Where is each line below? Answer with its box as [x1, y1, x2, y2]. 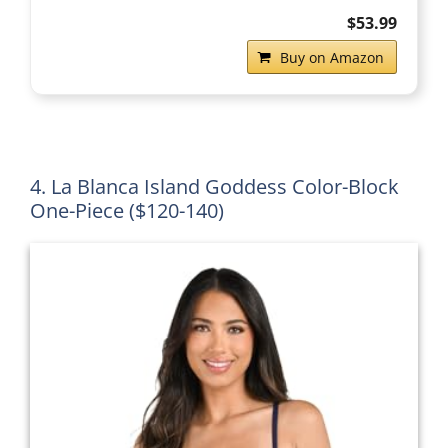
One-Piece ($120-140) [30, 197, 224, 225]
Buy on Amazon [280, 48, 384, 68]
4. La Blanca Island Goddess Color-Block [30, 173, 399, 201]
